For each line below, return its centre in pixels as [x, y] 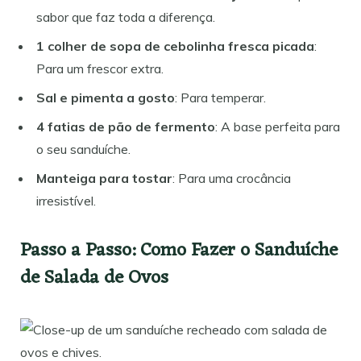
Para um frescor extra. [100, 68]
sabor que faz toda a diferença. [126, 17]
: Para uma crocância [232, 178]
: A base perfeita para [278, 126]
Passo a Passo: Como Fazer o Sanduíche [179, 251]
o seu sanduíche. [83, 149]
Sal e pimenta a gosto [106, 97]
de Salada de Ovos [94, 278]
